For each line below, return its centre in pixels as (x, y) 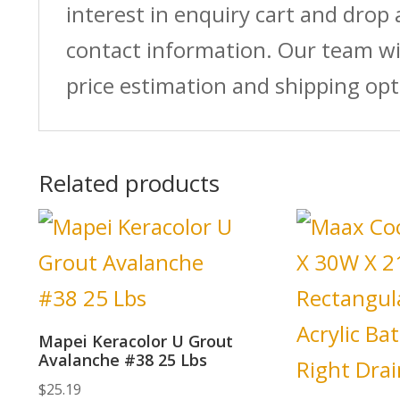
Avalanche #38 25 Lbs (122, 359)
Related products (129, 183)
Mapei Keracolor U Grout (135, 341)
